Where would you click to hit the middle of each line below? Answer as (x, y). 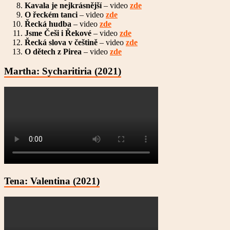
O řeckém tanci (51, 14)
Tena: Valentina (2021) (52, 181)
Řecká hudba (48, 24)
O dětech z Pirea (53, 51)
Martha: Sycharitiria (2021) (63, 71)
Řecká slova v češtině (61, 42)
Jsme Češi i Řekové (58, 33)
